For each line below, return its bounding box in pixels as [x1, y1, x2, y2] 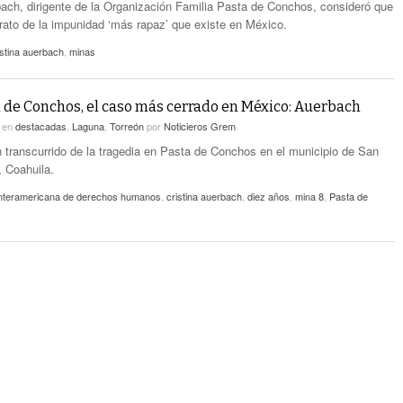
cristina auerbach [166, 189, 242, 203]
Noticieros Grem [164, 119, 236, 133]
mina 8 [295, 189, 324, 203]
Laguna [72, 119, 104, 133]
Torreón [110, 119, 144, 133]
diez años [247, 189, 290, 203]
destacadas [15, 119, 67, 133]
